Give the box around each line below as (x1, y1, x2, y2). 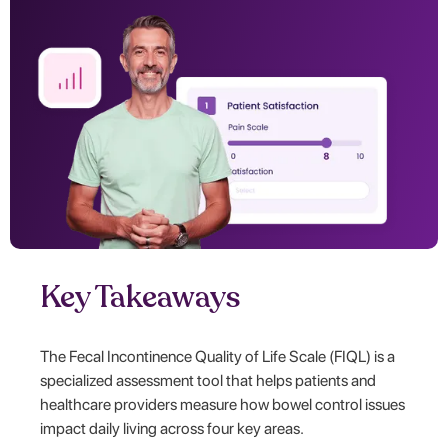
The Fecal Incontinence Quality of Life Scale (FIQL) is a (40, 346, 396, 366)
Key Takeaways (40, 276, 241, 318)
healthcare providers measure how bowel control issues (40, 394, 406, 414)
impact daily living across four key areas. (40, 418, 305, 438)
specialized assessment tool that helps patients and (40, 370, 377, 390)
